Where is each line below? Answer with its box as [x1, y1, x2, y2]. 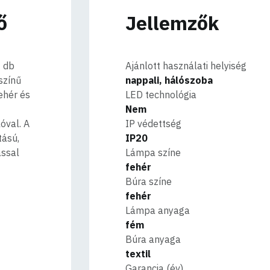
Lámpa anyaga [125, 204, 190, 216]
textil [125, 248, 151, 260]
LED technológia [125, 89, 197, 101]
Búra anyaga [125, 233, 181, 245]
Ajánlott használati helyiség [125, 60, 247, 72]
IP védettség [125, 118, 182, 130]
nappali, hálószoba [125, 74, 213, 86]
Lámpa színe [125, 146, 181, 159]
